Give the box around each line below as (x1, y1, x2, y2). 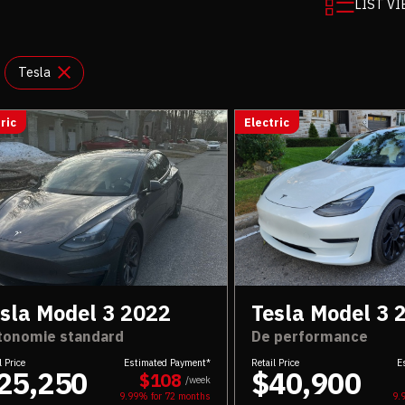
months (174, 389, 211, 402)
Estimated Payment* (123, 355, 211, 369)
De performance (250, 326, 368, 346)
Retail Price (250, 355, 299, 369)
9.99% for (118, 389, 165, 402)
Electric (244, 114, 290, 129)
